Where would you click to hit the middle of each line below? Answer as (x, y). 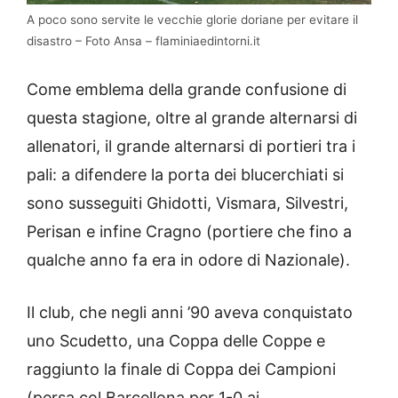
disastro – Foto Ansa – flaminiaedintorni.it (143, 41)
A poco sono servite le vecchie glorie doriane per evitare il (192, 20)
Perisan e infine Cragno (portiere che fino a (189, 232)
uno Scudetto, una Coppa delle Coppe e (176, 341)
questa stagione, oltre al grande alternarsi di (192, 118)
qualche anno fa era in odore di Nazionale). (188, 260)
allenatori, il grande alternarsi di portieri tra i (191, 147)
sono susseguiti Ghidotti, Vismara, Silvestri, (187, 203)
